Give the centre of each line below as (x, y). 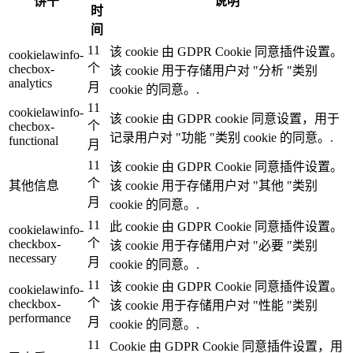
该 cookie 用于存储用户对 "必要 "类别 (214, 245)
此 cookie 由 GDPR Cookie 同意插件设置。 (226, 226)
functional (33, 140)
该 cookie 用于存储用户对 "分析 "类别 (214, 70)
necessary (33, 258)
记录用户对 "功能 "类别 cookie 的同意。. (221, 137)
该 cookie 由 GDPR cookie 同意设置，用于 (225, 118)
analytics (30, 83)
